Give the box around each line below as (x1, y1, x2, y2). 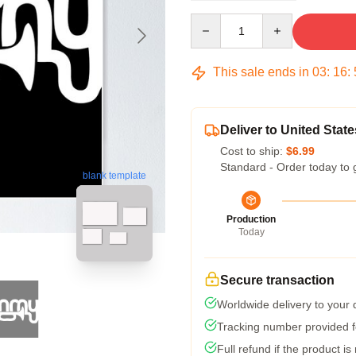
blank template (83, 170, 146, 182)
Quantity (190, 14, 232, 27)
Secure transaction (220, 273, 335, 287)
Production (226, 214, 276, 225)
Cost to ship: (220, 145, 286, 157)
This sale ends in (210, 65, 312, 79)
